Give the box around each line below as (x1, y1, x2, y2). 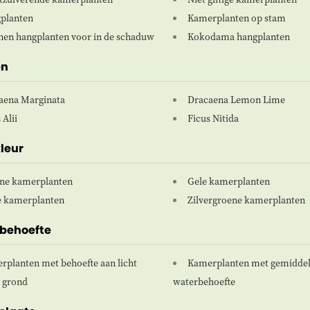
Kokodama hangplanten (187, 30, 290, 44)
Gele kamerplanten (187, 174, 270, 189)
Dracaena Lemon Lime (187, 93, 285, 107)
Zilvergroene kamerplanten (187, 193, 305, 208)
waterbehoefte (172, 275, 235, 289)
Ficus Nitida (187, 111, 239, 126)
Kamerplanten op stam (187, 11, 286, 26)
